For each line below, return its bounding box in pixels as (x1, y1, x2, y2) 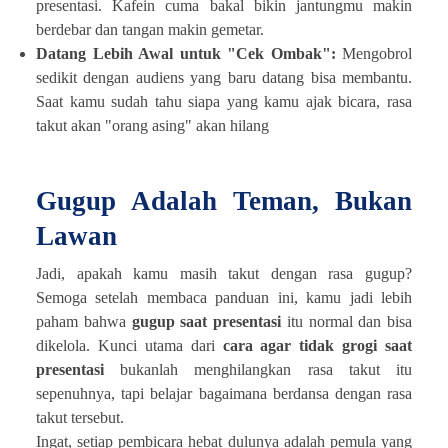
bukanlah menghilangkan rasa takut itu (104, 360, 412, 378)
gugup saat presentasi (131, 312, 281, 330)
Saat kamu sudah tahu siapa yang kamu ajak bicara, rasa (36, 92, 412, 110)
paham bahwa (36, 312, 132, 330)
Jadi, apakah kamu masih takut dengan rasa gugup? (36, 264, 412, 282)
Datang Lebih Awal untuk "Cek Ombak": (36, 44, 336, 62)
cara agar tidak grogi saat (222, 336, 412, 354)
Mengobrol (335, 44, 412, 62)
